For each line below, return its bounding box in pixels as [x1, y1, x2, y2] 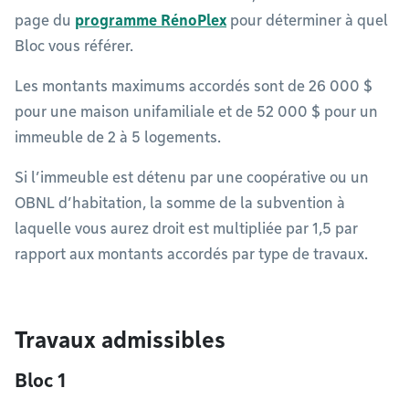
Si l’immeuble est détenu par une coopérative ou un [15, 169, 369, 186]
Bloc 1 [15, 370, 66, 392]
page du [15, 12, 75, 29]
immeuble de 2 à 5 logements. [15, 129, 221, 146]
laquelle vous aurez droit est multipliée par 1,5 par [15, 220, 358, 237]
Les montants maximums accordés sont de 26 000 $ [15, 78, 372, 95]
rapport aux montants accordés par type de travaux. [15, 246, 368, 263]
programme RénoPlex [75, 12, 226, 29]
